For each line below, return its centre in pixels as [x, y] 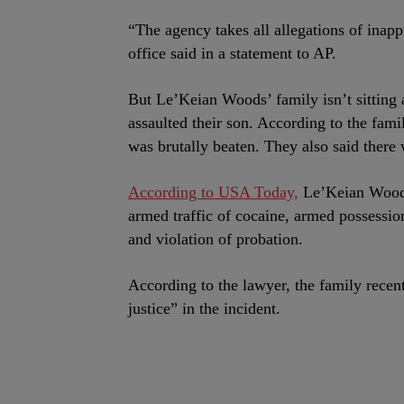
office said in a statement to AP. [232, 53]
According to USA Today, [213, 192]
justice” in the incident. [204, 308]
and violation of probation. [216, 239]
